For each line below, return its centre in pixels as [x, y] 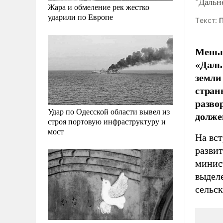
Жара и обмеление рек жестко [99, 7]
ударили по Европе [80, 17]
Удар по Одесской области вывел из [109, 111]
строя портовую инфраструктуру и [107, 121]
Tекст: [206, 20]
